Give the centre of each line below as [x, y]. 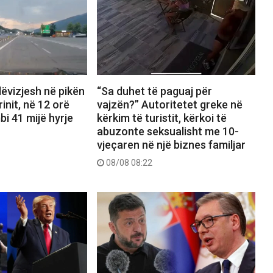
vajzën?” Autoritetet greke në [169, 104]
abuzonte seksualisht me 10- [168, 131]
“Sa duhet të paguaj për [154, 91]
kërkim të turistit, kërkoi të [161, 118]
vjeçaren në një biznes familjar [171, 144]
